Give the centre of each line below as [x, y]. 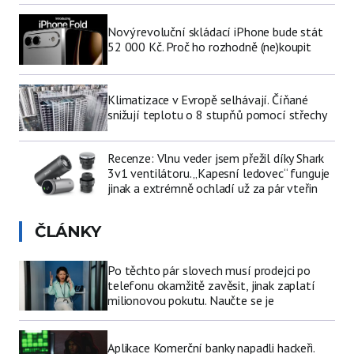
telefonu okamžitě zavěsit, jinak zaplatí [211, 286]
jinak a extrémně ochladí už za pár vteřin [213, 188]
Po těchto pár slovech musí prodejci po [209, 271]
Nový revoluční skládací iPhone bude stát [215, 32]
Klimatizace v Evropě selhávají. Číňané [208, 100]
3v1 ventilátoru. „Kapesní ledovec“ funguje [219, 173]
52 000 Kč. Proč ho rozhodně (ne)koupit [209, 47]
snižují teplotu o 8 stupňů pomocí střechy [217, 115]
